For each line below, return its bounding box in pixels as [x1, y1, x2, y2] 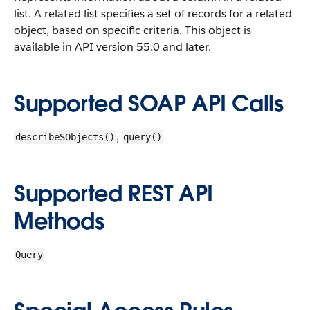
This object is [182, 23, 251, 37]
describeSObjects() [15, 131, 115, 143]
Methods [14, 207, 104, 235]
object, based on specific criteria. [14, 23, 182, 37]
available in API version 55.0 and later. [14, 39, 211, 54]
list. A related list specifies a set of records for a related [14, 6, 292, 21]
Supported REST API [14, 179, 213, 208]
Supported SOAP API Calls [14, 89, 284, 118]
